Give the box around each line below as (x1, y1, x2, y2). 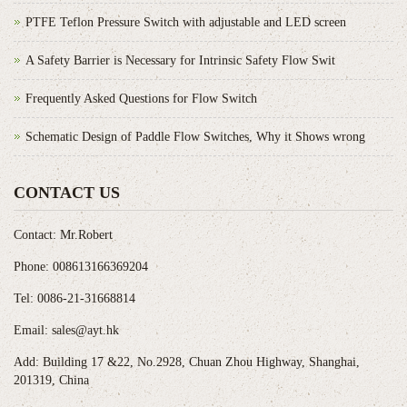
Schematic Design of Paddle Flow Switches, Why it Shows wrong (25, 129, 365, 144)
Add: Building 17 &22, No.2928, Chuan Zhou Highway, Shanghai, (14, 354, 360, 369)
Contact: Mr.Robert (14, 227, 113, 242)
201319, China (14, 372, 89, 387)
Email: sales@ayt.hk (14, 323, 119, 337)
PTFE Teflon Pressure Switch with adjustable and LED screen (25, 15, 346, 29)
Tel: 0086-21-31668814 (14, 291, 135, 305)
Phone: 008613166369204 (14, 259, 148, 273)
